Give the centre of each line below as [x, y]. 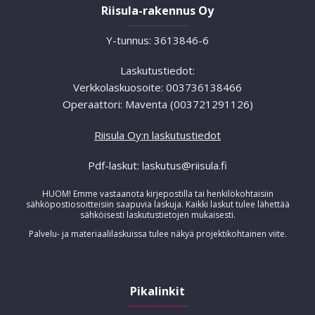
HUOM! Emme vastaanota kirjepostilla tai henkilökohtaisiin [157, 193]
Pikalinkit [157, 291]
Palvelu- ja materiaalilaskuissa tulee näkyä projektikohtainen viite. [157, 234]
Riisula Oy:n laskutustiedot [157, 135]
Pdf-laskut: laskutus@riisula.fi [157, 166]
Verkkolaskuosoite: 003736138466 [157, 88]
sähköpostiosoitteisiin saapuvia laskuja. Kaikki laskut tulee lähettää [157, 204]
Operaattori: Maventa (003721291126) [157, 104]
